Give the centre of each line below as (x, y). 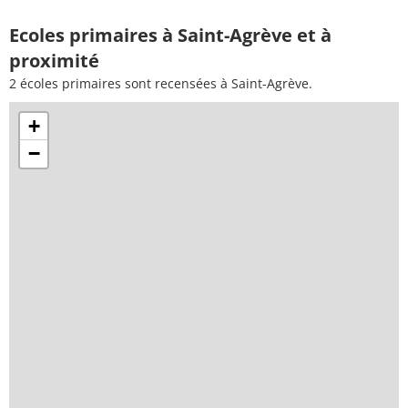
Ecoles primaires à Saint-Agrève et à (170, 35)
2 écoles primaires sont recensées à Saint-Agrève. (161, 83)
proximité (54, 60)
